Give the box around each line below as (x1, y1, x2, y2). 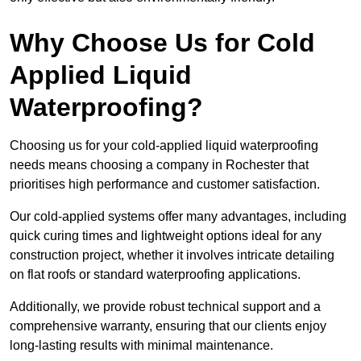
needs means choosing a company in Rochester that (10, 158, 309, 172)
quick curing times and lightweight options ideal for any (10, 229, 322, 243)
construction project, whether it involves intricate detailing (10, 248, 334, 263)
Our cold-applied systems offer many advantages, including (10, 210, 346, 224)
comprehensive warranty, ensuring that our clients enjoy (10, 319, 326, 334)
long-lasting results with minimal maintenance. (10, 338, 273, 353)
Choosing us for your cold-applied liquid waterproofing (10, 139, 318, 153)
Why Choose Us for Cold (10, 28, 315, 58)
